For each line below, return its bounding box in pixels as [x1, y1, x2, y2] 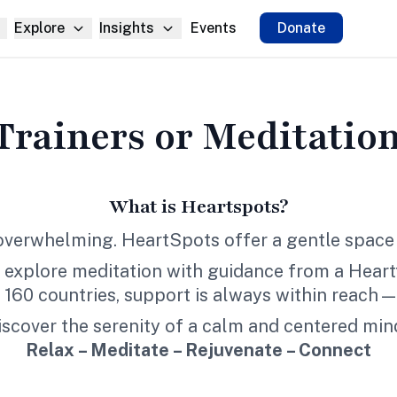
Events [191, 19, 237, 36]
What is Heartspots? [109, 194, 288, 220]
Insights [99, 19, 154, 36]
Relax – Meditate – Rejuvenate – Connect [26, 339, 371, 361]
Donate [277, 19, 325, 36]
